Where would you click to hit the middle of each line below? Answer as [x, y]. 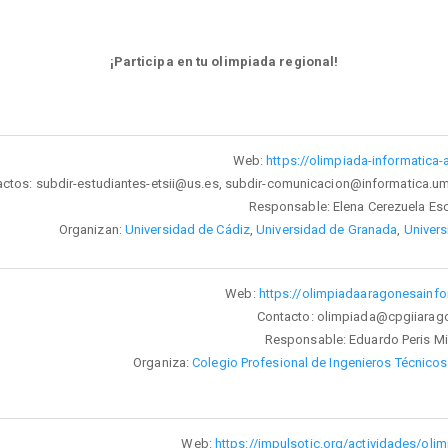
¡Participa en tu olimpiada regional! [224, 61]
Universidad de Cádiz [187, 229]
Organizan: [91, 229]
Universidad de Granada [327, 229]
